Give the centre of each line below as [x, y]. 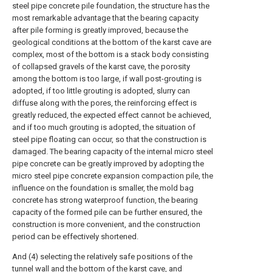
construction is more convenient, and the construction [106, 224]
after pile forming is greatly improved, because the [100, 30]
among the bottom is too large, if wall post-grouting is [107, 79]
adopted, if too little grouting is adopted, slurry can [101, 91]
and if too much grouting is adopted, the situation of [104, 127]
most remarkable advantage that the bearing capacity [105, 18]
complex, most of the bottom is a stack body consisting [110, 54]
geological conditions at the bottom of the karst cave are [112, 42]
